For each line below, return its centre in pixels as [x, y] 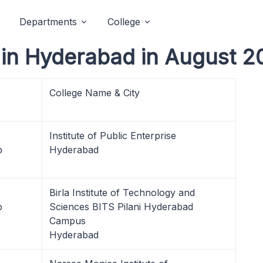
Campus [68, 221]
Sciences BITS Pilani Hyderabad [121, 207]
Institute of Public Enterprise [113, 136]
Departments [48, 22]
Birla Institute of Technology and [122, 193]
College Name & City [95, 93]
